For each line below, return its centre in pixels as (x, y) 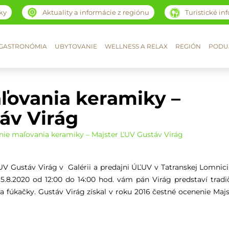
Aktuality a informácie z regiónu (96, 12)
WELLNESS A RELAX (136, 46)
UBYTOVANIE (76, 46)
